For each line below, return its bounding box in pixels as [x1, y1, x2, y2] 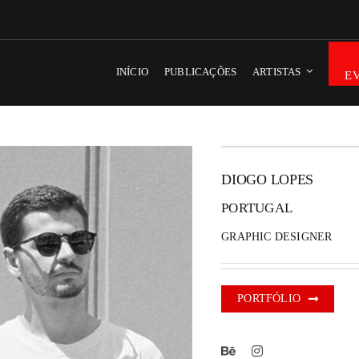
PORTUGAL [221, 200, 293, 216]
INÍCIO [115, 66, 148, 79]
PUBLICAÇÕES [163, 66, 237, 79]
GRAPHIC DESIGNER [221, 231, 333, 244]
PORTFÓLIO [237, 292, 301, 305]
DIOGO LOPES [221, 171, 314, 188]
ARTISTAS [252, 66, 301, 79]
